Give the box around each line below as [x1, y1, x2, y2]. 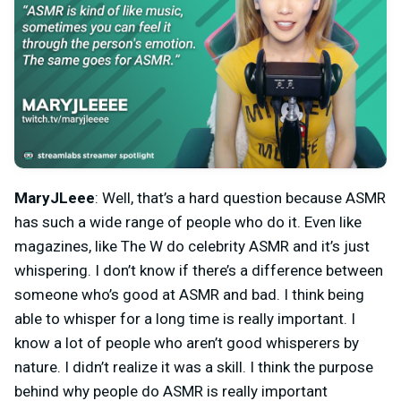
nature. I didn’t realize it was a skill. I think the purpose [14, 357, 373, 376]
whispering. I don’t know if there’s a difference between [14, 260, 383, 279]
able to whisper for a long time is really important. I [14, 309, 355, 328]
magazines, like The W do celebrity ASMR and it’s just [14, 236, 370, 255]
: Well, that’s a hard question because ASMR [95, 188, 386, 207]
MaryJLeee [14, 188, 95, 207]
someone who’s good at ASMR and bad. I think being [14, 285, 364, 303]
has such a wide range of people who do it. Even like [14, 212, 362, 231]
